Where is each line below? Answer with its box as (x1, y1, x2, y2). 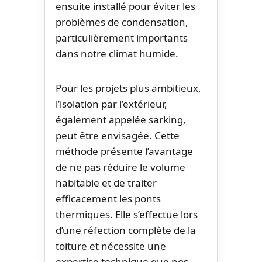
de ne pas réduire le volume (56, 160, 185, 174)
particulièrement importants (56, 30, 188, 44)
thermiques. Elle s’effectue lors (56, 207, 198, 221)
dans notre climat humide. (56, 46, 178, 60)
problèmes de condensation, (56, 15, 188, 29)
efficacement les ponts (56, 191, 161, 205)
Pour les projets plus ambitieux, (56, 81, 201, 95)
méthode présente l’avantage (56, 144, 193, 158)
